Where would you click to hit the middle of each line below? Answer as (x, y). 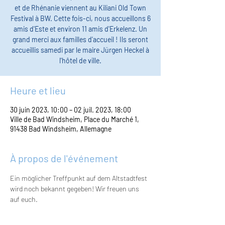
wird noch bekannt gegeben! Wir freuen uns (75, 189)
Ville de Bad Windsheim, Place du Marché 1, (75, 119)
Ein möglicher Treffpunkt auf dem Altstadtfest (79, 178)
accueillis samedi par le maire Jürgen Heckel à (80, 50)
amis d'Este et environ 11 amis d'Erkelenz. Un (80, 29)
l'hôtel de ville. (80, 61)
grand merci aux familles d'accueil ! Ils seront (80, 39)
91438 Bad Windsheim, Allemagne (61, 129)
